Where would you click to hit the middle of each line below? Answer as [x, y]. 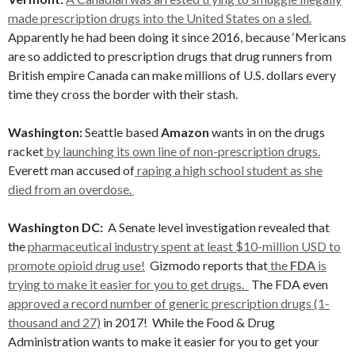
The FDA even [288, 284]
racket [26, 151]
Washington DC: [58, 227]
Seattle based [123, 132]
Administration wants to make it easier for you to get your [164, 341]
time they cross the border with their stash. [123, 94]
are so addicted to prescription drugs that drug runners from [170, 56]
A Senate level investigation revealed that [219, 227]
